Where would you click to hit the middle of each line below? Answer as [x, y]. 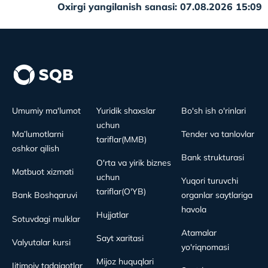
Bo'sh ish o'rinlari [213, 110]
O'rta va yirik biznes [134, 162]
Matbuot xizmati [43, 171]
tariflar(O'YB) [121, 191]
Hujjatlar [113, 214]
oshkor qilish [36, 148]
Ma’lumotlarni [38, 134]
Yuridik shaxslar [126, 110]
